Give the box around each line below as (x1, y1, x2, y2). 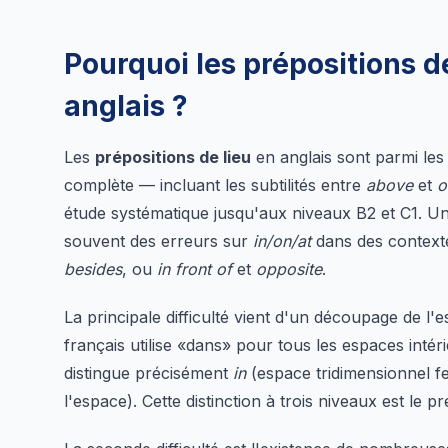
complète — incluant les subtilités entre (64, 175, 366, 195)
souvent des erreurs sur (64, 231, 253, 251)
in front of (157, 259, 232, 279)
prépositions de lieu (95, 147, 251, 167)
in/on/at (253, 231, 311, 251)
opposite (256, 259, 322, 279)
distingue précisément (64, 363, 233, 383)
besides (64, 259, 122, 279)
